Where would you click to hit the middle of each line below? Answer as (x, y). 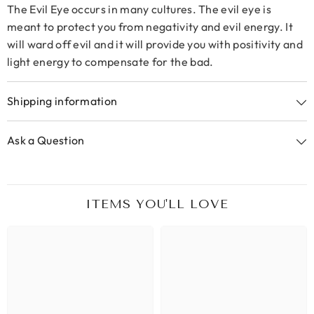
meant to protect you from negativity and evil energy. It (150, 27)
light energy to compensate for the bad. (110, 62)
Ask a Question (46, 140)
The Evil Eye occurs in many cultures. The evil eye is (139, 9)
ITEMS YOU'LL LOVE (157, 204)
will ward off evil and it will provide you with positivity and (155, 44)
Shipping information (62, 101)
